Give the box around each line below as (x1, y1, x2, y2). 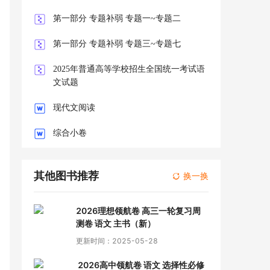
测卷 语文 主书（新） (76, 218, 156, 228)
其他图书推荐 (34, 169, 99, 182)
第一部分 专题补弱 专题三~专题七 (53, 39, 181, 48)
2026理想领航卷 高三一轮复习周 (76, 206, 201, 216)
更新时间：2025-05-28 (76, 236, 159, 245)
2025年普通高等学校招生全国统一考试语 (53, 64, 205, 74)
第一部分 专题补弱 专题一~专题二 (53, 14, 181, 23)
